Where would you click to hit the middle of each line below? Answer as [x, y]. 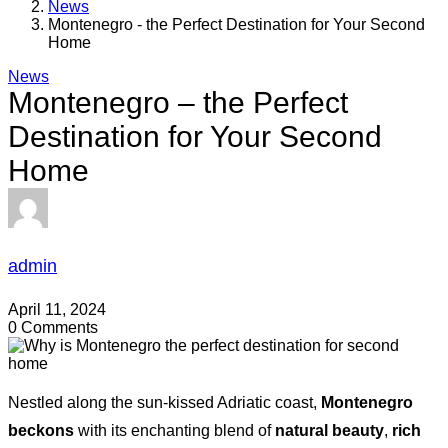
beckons [41, 430]
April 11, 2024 [57, 309]
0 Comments [53, 327]
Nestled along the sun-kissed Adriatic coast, [164, 402]
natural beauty [329, 430]
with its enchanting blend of [174, 430]
